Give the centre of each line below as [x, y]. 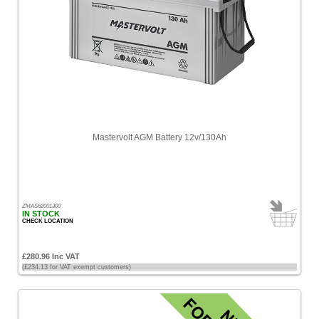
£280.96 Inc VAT [51, 256]
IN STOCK [41, 214]
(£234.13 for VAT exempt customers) [77, 267]
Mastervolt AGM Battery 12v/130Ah [159, 137]
